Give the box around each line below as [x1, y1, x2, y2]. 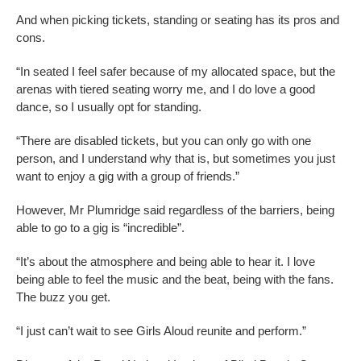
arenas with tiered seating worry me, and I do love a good [16, 82, 315, 97]
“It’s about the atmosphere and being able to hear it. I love [16, 255, 315, 269]
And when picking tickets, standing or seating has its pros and [16, 13, 339, 27]
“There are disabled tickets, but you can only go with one [16, 134, 311, 148]
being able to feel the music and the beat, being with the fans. [16, 272, 334, 287]
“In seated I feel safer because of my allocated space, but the [16, 64, 335, 79]
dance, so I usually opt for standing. [16, 100, 201, 114]
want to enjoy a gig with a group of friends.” [16, 169, 239, 184]
